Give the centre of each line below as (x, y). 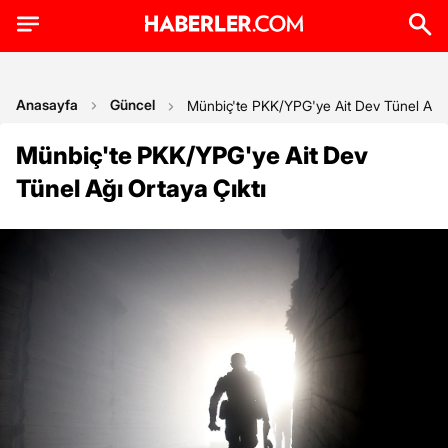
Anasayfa (47, 104)
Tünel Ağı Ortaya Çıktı (141, 188)
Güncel (132, 104)
